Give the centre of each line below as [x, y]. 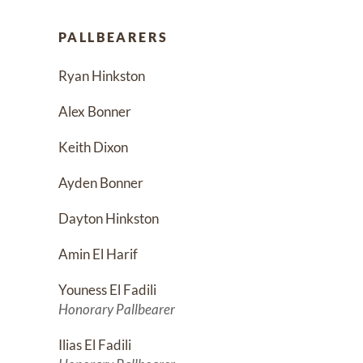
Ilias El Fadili [95, 344]
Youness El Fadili [107, 289]
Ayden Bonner [101, 182]
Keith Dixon [93, 147]
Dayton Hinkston [109, 218]
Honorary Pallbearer [117, 309]
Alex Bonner [95, 111]
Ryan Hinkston [102, 75]
